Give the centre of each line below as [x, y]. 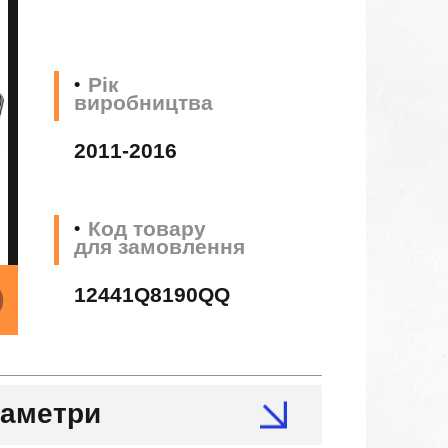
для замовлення [160, 246]
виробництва [144, 102]
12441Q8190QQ [152, 294]
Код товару [147, 228]
